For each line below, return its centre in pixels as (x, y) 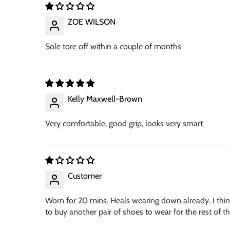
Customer (85, 176)
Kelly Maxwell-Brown (105, 99)
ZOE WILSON (92, 22)
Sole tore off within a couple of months (113, 46)
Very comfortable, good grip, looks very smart (124, 123)
